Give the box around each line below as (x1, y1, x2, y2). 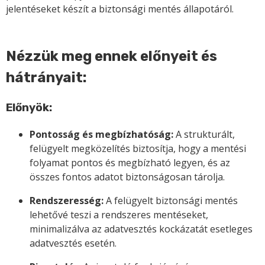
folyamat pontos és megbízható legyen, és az (30, 156, 230, 169)
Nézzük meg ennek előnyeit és (6, 48, 217, 65)
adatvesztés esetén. (30, 236, 117, 250)
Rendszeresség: (30, 193, 104, 207)
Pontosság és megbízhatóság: (30, 127, 173, 141)
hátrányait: (6, 69, 87, 86)
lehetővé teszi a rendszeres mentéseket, (30, 208, 208, 221)
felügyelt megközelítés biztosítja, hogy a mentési (30, 141, 246, 155)
